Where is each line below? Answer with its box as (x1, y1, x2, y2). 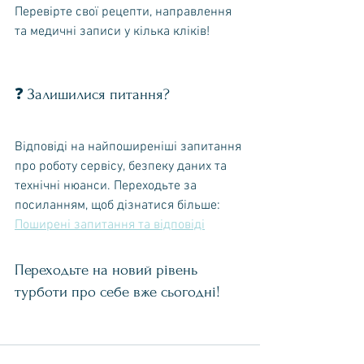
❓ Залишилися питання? (15, 85, 170, 103)
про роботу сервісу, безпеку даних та (15, 158, 230, 175)
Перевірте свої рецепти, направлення (15, 3, 235, 20)
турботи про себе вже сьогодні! (15, 283, 220, 301)
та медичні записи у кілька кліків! (15, 23, 210, 40)
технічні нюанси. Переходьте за (15, 177, 200, 194)
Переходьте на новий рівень (15, 261, 201, 279)
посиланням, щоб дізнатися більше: (15, 197, 223, 214)
